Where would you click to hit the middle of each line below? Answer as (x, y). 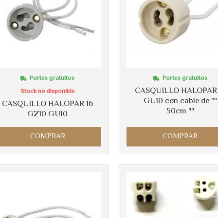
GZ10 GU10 (48, 114)
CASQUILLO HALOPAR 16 (48, 104)
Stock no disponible (47, 91)
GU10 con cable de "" (180, 101)
